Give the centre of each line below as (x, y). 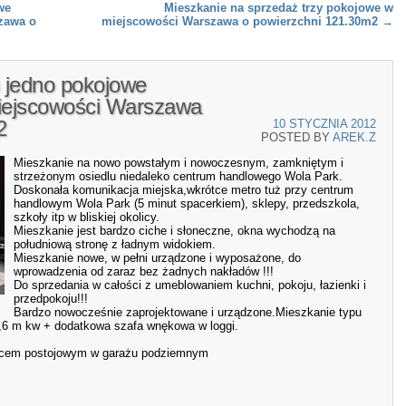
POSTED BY (297, 137)
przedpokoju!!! (51, 299)
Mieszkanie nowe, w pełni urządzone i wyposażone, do (157, 258)
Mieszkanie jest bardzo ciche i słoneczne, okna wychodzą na (174, 231)
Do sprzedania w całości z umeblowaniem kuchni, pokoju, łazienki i (190, 285)
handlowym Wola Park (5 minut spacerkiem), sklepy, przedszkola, (187, 204)
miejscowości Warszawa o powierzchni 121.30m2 (242, 21)
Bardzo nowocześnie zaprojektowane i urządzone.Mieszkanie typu (188, 313)
